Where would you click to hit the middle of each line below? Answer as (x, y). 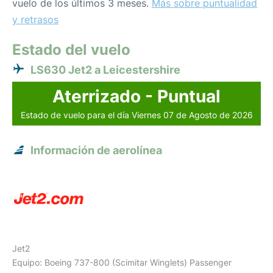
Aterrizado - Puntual (136, 96)
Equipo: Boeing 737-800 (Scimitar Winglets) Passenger (122, 262)
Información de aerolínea (96, 150)
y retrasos (35, 19)
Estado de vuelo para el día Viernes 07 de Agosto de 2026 (136, 115)
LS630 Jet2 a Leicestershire (105, 70)
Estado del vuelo (71, 50)
